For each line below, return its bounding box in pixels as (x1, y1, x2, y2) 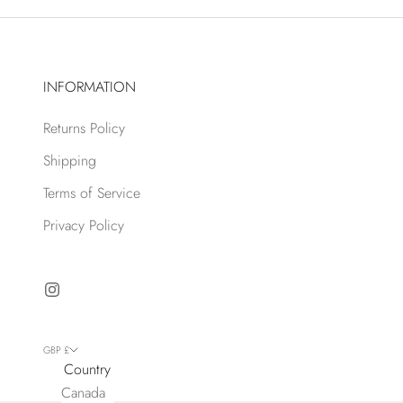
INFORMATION (43, 76, 136, 98)
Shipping (43, 150, 96, 172)
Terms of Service (43, 183, 140, 204)
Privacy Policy (43, 215, 124, 237)
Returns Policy (43, 118, 125, 139)
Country (64, 359, 111, 381)
